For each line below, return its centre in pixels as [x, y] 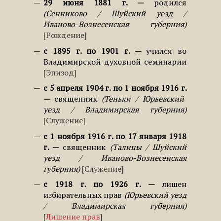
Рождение [65, 35]
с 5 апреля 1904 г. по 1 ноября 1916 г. [115, 88]
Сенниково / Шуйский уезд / [116, 14]
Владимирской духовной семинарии [115, 61]
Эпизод [60, 72]
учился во [166, 51]
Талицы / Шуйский [149, 147]
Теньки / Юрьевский [144, 99]
